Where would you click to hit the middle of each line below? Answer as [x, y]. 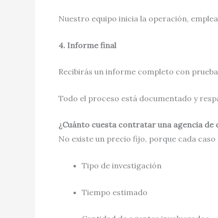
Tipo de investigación [122, 165]
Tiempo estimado [115, 192]
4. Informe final [87, 45]
